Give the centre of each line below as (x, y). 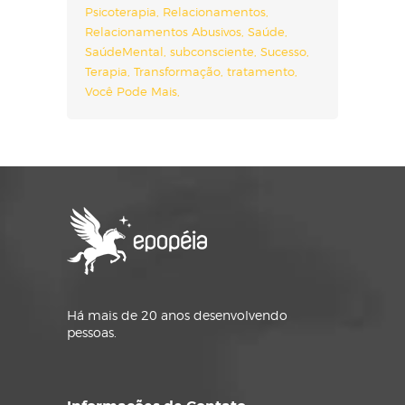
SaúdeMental (124, 51)
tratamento (261, 71)
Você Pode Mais (131, 91)
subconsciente (212, 51)
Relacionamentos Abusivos (163, 31)
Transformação (177, 71)
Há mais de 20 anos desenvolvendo (177, 316)
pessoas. (92, 333)
